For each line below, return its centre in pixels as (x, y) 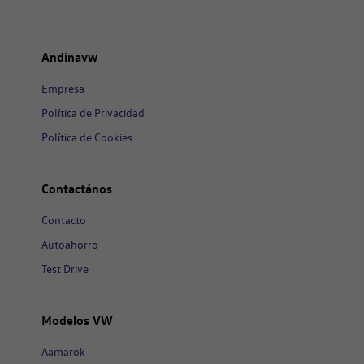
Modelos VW (77, 320)
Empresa (63, 88)
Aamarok (63, 351)
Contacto (63, 219)
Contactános (76, 188)
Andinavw (69, 56)
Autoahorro (69, 244)
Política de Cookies (87, 136)
